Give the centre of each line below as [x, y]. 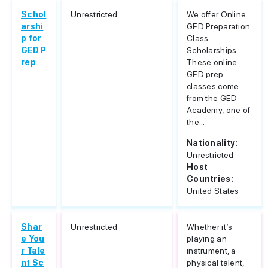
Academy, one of [219, 110]
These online [212, 62]
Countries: [210, 179]
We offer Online [217, 14]
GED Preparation [219, 26]
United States [213, 191]
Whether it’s [210, 227]
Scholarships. [213, 50]
